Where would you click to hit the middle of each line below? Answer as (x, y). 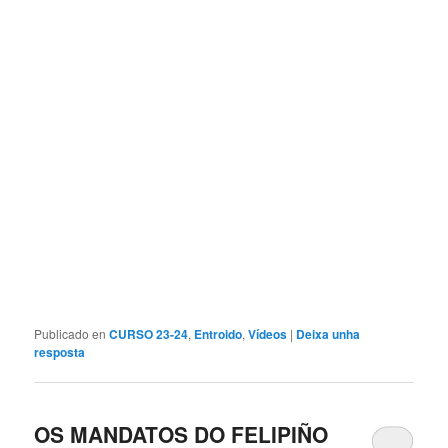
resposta (60, 352)
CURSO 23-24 (149, 334)
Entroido (218, 334)
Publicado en (70, 334)
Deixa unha (328, 334)
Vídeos (268, 334)
